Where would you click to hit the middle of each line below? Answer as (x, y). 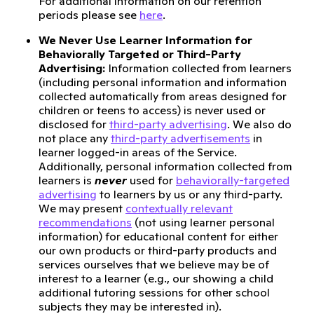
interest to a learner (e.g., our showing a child (156, 278)
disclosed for (74, 124)
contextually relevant (179, 208)
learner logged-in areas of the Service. (138, 152)
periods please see (89, 15)
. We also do (259, 124)
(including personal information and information (163, 82)
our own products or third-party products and (158, 250)
